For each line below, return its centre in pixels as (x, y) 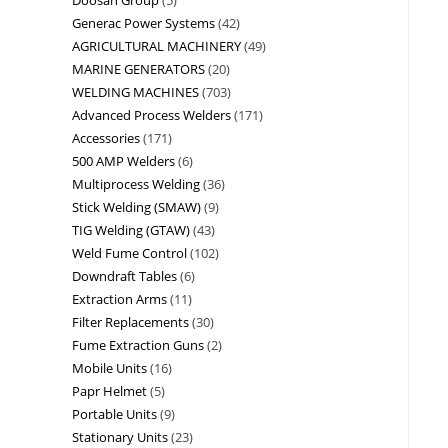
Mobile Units (109, 367)
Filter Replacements (130, 321)
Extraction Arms (119, 298)
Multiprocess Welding (136, 183)
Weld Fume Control (129, 252)
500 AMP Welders (123, 160)
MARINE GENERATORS (138, 68)
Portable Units (114, 413)
